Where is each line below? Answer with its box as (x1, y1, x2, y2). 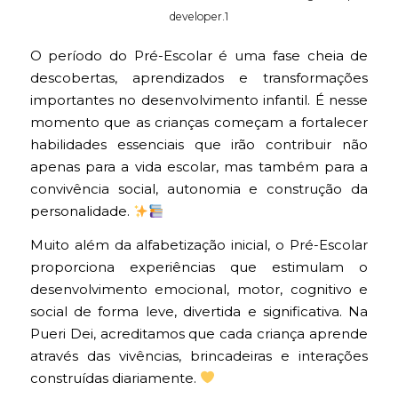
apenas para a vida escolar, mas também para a (29, 159, 369, 176)
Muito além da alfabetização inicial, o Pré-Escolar (29, 236, 369, 253)
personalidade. (29, 203, 133, 220)
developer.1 (169, 9, 228, 23)
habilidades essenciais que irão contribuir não (29, 137, 369, 154)
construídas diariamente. (29, 370, 200, 386)
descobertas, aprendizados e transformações (29, 70, 369, 87)
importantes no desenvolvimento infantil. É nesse (29, 92, 369, 109)
